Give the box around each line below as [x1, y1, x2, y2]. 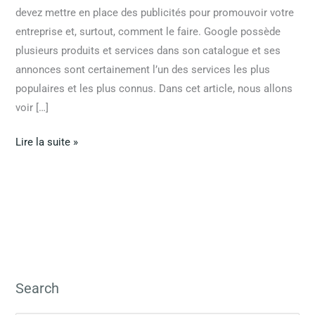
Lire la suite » [15, 135, 79, 148]
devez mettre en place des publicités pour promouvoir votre [15, 6, 295, 20]
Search [15, 280, 60, 297]
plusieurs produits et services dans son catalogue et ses [15, 44, 281, 58]
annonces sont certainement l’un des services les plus [15, 63, 271, 77]
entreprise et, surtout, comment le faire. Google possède [15, 25, 281, 39]
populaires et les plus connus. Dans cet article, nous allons [15, 82, 293, 96]
